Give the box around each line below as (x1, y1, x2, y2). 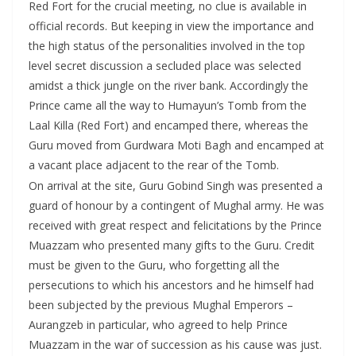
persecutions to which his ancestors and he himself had (29, 277, 314, 292)
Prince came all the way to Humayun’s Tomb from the (29, 98, 307, 113)
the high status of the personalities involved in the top (29, 38, 305, 53)
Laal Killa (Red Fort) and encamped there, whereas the (29, 118, 308, 133)
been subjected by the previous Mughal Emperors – (29, 297, 293, 312)
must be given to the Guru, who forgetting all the (29, 257, 280, 273)
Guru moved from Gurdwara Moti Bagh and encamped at (29, 137, 324, 153)
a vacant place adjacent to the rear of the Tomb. (29, 157, 279, 172)
